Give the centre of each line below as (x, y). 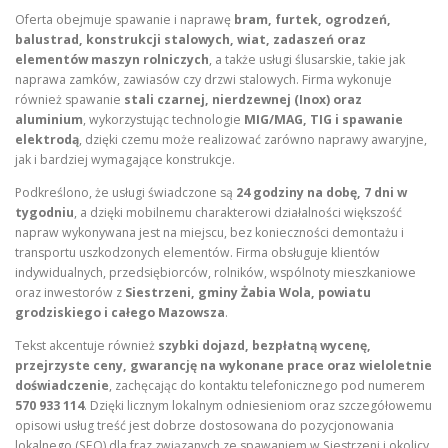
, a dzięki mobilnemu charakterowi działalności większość (238, 213)
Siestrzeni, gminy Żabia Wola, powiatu (248, 293)
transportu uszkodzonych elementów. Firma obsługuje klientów (197, 253)
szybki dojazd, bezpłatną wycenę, (264, 346)
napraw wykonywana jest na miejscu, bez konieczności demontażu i (209, 233)
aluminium (49, 120)
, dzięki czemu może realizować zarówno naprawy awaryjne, (253, 140)
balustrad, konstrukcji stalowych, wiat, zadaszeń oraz (190, 40)
